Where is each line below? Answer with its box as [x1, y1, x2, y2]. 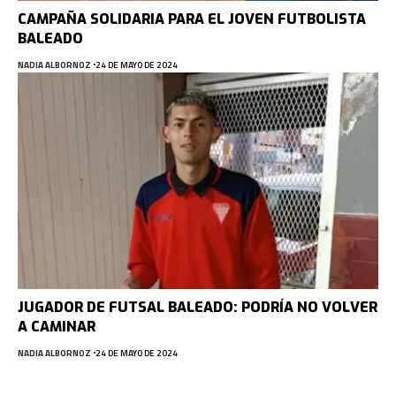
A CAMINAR [18, 316, 95, 336]
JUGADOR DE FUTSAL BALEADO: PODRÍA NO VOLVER [18, 297, 377, 316]
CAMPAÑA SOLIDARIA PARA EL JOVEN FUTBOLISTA [18, 9, 366, 28]
